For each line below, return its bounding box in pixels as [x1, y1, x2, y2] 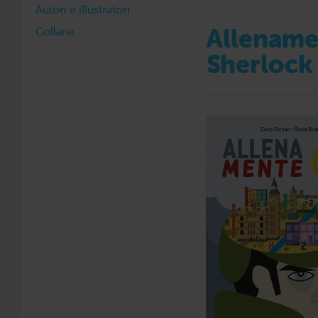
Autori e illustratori [35, 5, 130, 16]
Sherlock [206, 53, 313, 79]
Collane [35, 27, 75, 38]
